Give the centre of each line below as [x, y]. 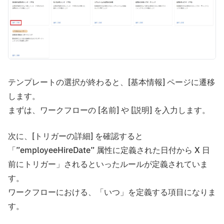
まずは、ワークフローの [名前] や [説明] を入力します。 [109, 111]
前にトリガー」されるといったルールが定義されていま [108, 165]
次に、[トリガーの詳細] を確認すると [75, 137]
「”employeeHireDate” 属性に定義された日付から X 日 [109, 151]
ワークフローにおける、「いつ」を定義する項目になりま [112, 193]
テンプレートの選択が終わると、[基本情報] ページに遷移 [111, 83]
